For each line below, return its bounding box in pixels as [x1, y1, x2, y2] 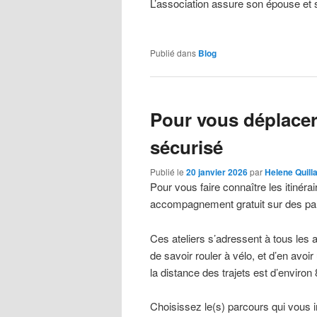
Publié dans [150, 46, 196, 59]
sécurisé [150, 133, 223, 160]
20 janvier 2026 [186, 166, 248, 179]
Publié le [150, 166, 186, 178]
